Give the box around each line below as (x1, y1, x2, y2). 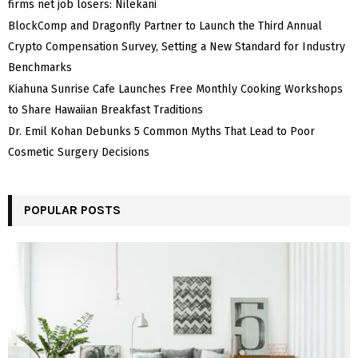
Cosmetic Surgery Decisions (8, 145, 149, 159)
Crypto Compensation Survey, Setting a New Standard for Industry (8, 39, 345, 54)
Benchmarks (8, 60, 72, 74)
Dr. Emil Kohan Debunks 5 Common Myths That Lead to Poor (8, 124, 315, 138)
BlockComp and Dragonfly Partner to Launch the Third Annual (8, 18, 322, 33)
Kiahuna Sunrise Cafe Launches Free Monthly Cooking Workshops (8, 82, 343, 96)
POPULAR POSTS (24, 201, 121, 217)
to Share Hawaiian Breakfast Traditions (8, 102, 203, 117)
